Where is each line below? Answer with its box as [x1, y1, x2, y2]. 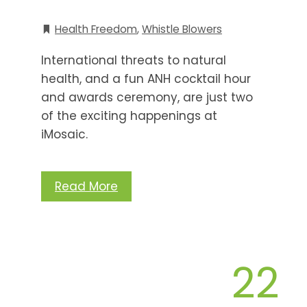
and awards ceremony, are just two [41, 88, 253, 106]
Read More [55, 177, 118, 195]
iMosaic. [41, 125, 88, 143]
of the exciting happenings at [41, 107, 217, 124]
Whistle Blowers [142, 21, 222, 36]
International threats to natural [41, 51, 226, 69]
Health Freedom [55, 21, 137, 36]
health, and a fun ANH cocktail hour [41, 70, 251, 87]
